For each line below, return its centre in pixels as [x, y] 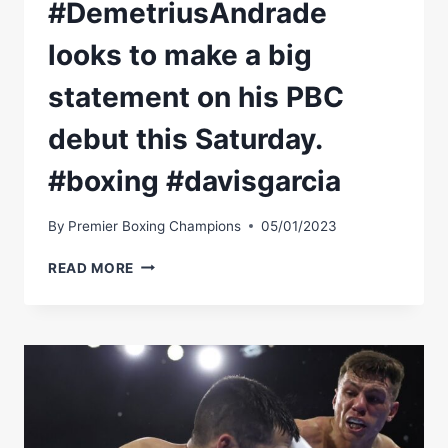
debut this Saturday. [185, 139]
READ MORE [91, 267]
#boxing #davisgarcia [194, 181]
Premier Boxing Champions [155, 225]
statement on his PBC [196, 97]
